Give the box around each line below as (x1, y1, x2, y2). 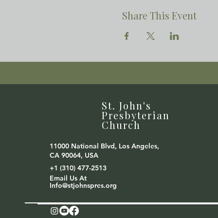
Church (102, 118, 141, 131)
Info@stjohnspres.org (50, 181, 117, 190)
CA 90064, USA (50, 151, 99, 160)
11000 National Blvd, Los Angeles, (50, 142, 160, 150)
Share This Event (122, 9, 197, 22)
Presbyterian (102, 109, 170, 122)
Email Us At (50, 174, 87, 182)
